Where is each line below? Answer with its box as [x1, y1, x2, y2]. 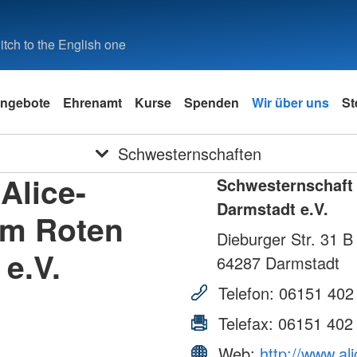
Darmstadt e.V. [217, 197, 328, 220]
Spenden [184, 92, 239, 112]
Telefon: [214, 281, 279, 304]
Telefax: [214, 312, 278, 335]
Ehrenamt [63, 92, 122, 112]
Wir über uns [252, 92, 329, 112]
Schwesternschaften [117, 142, 261, 165]
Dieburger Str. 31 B [217, 227, 353, 250]
